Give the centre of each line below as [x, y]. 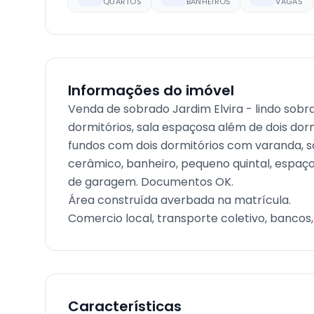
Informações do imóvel [151, 90]
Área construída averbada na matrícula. [179, 200]
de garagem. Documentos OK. [151, 182]
